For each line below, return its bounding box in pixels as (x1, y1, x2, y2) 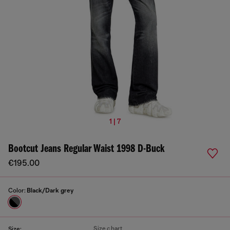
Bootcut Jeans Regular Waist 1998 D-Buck (8, 143, 165, 155)
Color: (8, 187, 27, 194)
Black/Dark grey (27, 187, 73, 194)
